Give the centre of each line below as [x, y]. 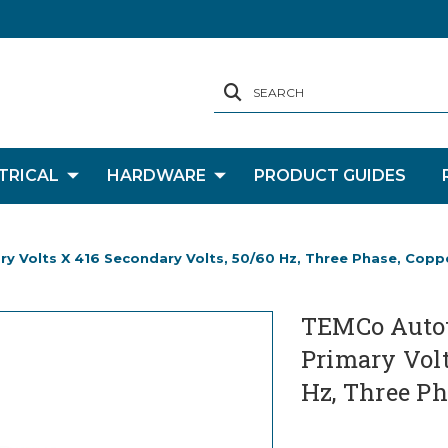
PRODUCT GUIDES [329, 175]
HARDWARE [156, 175]
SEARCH [278, 92]
